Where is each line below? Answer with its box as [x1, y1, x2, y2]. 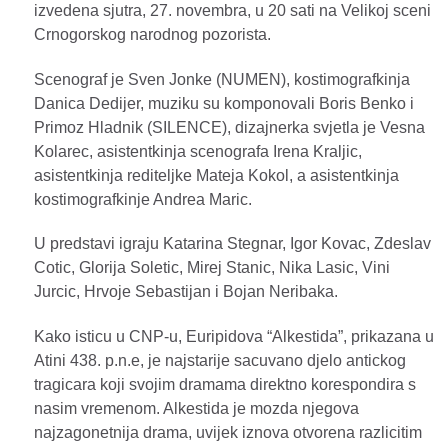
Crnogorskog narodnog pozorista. [34, 25, 271, 43]
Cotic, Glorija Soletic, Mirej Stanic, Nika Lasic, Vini [34, 259, 390, 277]
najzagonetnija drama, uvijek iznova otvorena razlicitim [34, 424, 422, 442]
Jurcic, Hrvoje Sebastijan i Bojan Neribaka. [34, 283, 338, 301]
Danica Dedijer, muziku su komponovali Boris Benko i [34, 94, 414, 112]
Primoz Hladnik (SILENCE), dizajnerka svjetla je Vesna [34, 118, 425, 136]
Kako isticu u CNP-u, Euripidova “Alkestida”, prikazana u [34, 328, 434, 346]
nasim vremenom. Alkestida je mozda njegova [34, 400, 359, 418]
